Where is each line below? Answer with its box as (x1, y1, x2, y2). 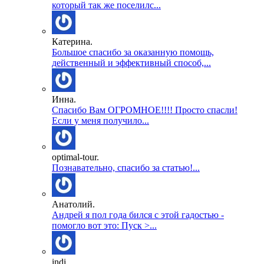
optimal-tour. (52, 151, 99, 162)
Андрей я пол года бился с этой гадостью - (52, 209, 224, 220)
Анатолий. (52, 199, 95, 209)
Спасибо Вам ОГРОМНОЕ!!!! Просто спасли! (52, 104, 237, 115)
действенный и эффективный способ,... (52, 57, 211, 68)
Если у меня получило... (52, 115, 149, 126)
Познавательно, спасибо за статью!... (52, 162, 200, 173)
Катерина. (52, 36, 93, 47)
